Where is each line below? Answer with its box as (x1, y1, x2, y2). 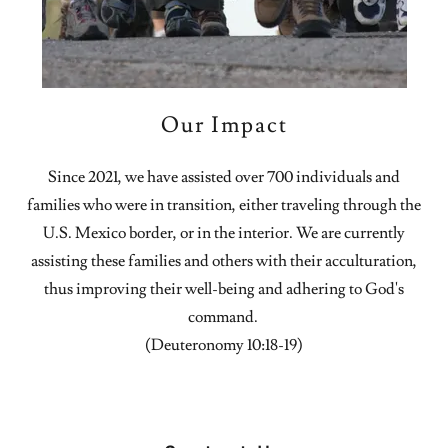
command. (187, 307, 261, 327)
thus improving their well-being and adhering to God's (44, 279, 404, 299)
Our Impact (160, 111, 288, 140)
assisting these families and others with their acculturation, (31, 251, 417, 271)
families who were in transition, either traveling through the (27, 195, 421, 215)
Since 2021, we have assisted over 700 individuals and (48, 167, 400, 187)
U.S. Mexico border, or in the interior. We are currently (43, 223, 405, 243)
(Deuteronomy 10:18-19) (145, 335, 303, 355)
